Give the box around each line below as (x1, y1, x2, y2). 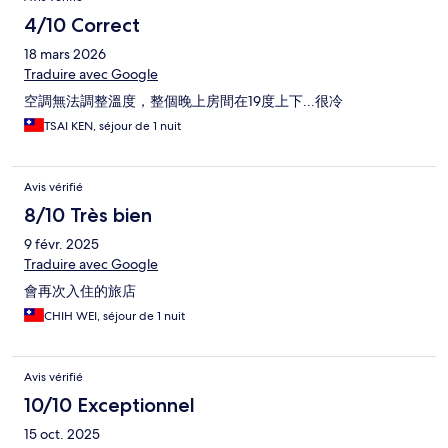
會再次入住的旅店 (24, 282, 136, 301)
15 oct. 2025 (24, 425, 100, 444)
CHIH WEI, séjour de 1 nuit (44, 308, 185, 325)
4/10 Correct (24, 13, 140, 38)
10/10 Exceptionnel (24, 393, 195, 418)
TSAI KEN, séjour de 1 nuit (44, 118, 181, 135)
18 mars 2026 (24, 45, 106, 64)
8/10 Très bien (24, 203, 152, 228)
